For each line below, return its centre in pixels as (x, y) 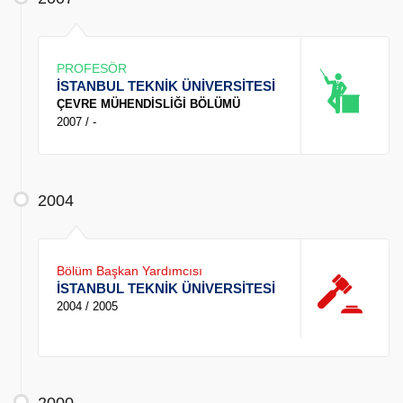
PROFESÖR (92, 69)
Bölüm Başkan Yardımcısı (130, 271)
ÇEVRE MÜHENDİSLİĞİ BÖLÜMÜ (148, 104)
